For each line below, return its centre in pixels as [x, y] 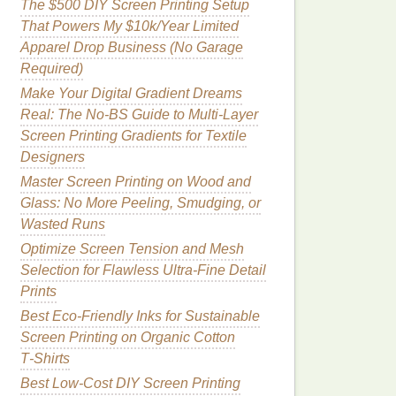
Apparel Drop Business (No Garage [132, 47]
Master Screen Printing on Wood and [136, 182]
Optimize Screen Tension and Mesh [132, 249]
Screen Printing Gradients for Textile [133, 136]
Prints [38, 291]
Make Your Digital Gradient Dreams [131, 93]
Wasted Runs [63, 224]
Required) [52, 69]
